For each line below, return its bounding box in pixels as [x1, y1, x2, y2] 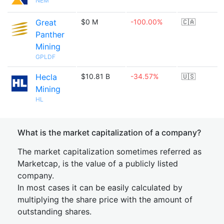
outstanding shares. [17, 206, 91, 216]
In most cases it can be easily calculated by [17, 182, 182, 192]
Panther [35, 29, 64, 39]
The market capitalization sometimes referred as [17, 146, 201, 156]
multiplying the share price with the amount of [17, 194, 192, 204]
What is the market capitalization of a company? [17, 127, 201, 137]
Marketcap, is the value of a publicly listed [17, 158, 178, 168]
